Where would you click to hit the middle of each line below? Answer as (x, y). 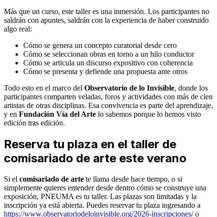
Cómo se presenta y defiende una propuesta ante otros (105, 72)
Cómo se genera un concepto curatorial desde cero (100, 46)
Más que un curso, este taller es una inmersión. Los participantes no (107, 12)
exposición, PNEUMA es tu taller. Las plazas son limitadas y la (100, 197)
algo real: (18, 29)
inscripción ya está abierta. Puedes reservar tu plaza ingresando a (102, 205)
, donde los (191, 88)
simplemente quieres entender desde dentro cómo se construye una (105, 188)
